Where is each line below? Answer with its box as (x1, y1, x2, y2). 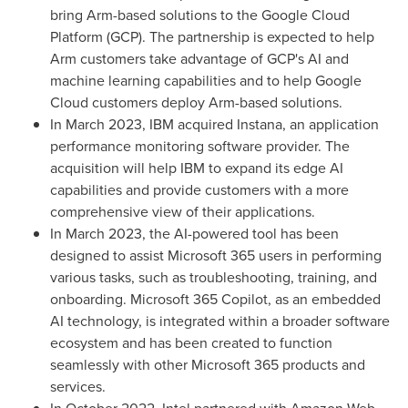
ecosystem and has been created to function (50, 332, 332, 353)
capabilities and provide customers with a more (50, 179, 349, 200)
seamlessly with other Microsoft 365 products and (50, 354, 365, 375)
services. (50, 376, 106, 397)
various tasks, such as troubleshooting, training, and (50, 267, 377, 288)
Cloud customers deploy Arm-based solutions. (50, 92, 342, 113)
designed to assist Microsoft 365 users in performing (50, 245, 382, 266)
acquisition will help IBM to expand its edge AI (50, 158, 343, 178)
